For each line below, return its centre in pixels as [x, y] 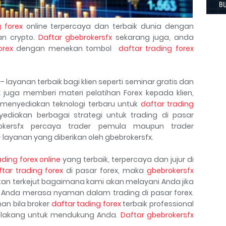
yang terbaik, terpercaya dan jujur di [127, 159]
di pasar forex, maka [105, 170]
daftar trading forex [156, 48]
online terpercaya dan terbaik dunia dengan [108, 26]
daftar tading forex [86, 204]
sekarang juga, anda [153, 37]
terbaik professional [157, 204]
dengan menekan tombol [66, 48]
